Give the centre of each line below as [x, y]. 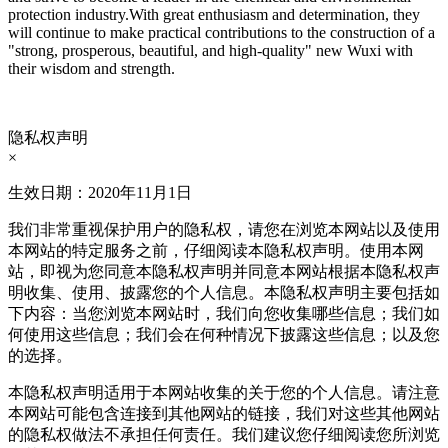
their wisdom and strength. [91, 68]
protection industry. [68, 14]
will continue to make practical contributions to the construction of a [221, 32]
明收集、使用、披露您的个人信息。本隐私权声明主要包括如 [224, 292]
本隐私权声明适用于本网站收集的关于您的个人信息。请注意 [224, 392]
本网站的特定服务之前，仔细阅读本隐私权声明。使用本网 [216, 250]
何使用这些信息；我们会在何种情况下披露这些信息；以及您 [224, 334]
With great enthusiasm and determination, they [274, 14]
